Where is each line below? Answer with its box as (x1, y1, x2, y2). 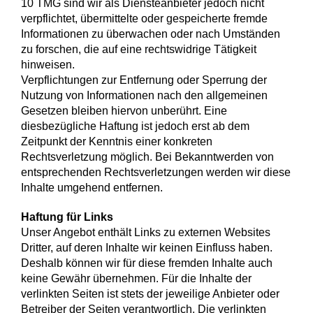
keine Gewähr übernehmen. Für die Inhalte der (21, 272, 252, 285)
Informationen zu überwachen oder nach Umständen (21, 28, 280, 41)
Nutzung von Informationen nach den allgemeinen (21, 89, 268, 102)
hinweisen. (21, 59, 75, 71)
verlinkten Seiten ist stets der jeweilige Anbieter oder (21, 288, 279, 300)
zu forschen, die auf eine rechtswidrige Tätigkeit (21, 43, 256, 56)
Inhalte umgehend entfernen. (21, 182, 163, 194)
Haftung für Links (21, 211, 113, 224)
